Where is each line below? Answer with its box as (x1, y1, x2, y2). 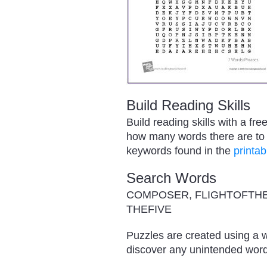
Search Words (126, 169, 216, 186)
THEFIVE (126, 203, 172, 215)
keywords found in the (126, 144, 234, 157)
